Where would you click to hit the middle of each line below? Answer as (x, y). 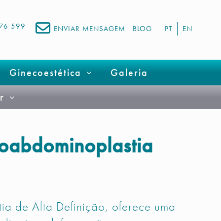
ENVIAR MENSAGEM (90, 29)
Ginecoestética (45, 73)
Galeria (129, 73)
